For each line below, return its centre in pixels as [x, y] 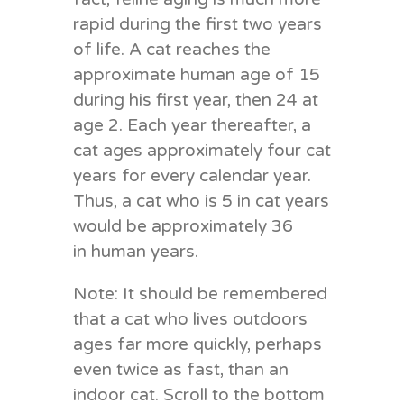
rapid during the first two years [197, 24]
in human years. [135, 251]
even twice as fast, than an [180, 369]
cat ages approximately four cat [202, 150]
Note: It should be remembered [200, 294]
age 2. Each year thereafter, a [192, 125]
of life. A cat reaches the [171, 49]
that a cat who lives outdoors [190, 319]
